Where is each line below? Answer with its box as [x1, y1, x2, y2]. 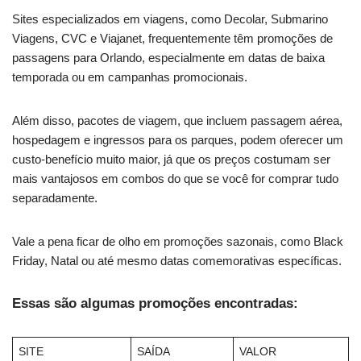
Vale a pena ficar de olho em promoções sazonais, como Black [12, 234, 343, 249]
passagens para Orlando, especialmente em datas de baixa [12, 51, 325, 65]
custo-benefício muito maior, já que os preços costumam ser [12, 152, 330, 167]
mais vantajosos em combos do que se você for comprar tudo [12, 172, 338, 186]
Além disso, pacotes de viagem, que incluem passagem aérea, [12, 114, 342, 128]
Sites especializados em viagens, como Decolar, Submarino [12, 12, 328, 27]
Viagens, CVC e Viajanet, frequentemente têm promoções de [12, 31, 333, 46]
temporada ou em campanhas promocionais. [12, 70, 247, 85]
